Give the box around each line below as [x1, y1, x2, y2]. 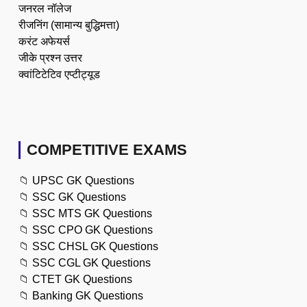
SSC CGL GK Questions [32, 256, 151, 269]
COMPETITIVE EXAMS [27, 140, 187, 158]
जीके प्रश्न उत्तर [19, 51, 82, 64]
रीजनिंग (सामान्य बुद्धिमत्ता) [19, 19, 119, 31]
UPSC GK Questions [32, 174, 134, 186]
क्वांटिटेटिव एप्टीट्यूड [19, 68, 100, 80]
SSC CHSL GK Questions [32, 240, 158, 252]
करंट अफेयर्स [19, 35, 70, 47]
